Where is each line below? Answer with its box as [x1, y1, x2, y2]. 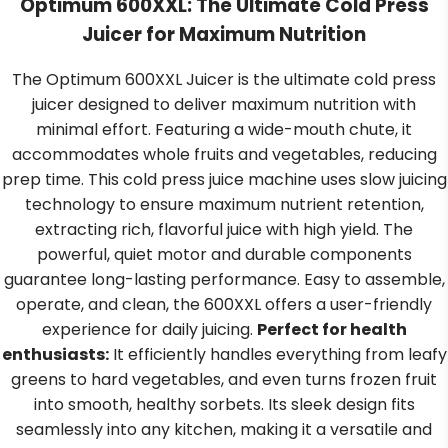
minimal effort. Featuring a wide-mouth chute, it [36, 118, 412, 142]
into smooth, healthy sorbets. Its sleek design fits [33, 393, 415, 417]
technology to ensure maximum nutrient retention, [24, 193, 424, 217]
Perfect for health [256, 318, 407, 342]
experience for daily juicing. [41, 318, 257, 342]
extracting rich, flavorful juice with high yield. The [35, 218, 413, 242]
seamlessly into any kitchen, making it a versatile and [16, 418, 432, 442]
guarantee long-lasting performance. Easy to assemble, [3, 268, 445, 292]
